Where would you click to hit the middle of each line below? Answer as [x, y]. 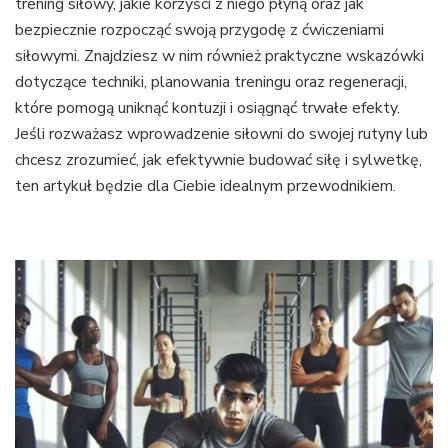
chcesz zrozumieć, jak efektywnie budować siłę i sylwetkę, [218, 160]
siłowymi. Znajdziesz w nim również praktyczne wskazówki [219, 56]
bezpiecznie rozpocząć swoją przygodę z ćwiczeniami [199, 30]
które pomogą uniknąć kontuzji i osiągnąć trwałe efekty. [207, 108]
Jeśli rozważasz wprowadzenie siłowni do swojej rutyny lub [221, 134]
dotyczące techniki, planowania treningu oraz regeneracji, [211, 82]
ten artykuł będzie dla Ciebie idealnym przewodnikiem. [205, 186]
